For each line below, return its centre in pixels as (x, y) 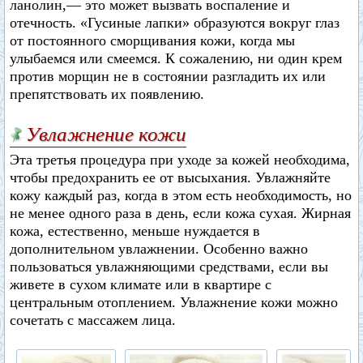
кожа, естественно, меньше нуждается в (135, 231)
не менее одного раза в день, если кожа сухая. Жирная (180, 213)
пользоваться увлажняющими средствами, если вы (169, 267)
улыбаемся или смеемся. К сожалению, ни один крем (176, 58)
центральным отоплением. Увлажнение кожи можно (174, 302)
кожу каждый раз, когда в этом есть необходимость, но (181, 195)
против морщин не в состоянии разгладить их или (168, 76)
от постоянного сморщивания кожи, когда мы (152, 41)
